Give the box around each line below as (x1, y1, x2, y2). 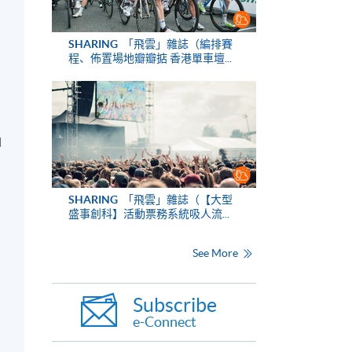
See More (192, 247, 240, 260)
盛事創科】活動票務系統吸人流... (68, 207, 229, 220)
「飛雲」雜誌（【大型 (119, 192, 233, 206)
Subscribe (133, 294, 217, 317)
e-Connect (133, 313, 196, 331)
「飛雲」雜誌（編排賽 (119, 37, 233, 50)
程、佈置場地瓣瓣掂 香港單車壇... (68, 51, 232, 64)
